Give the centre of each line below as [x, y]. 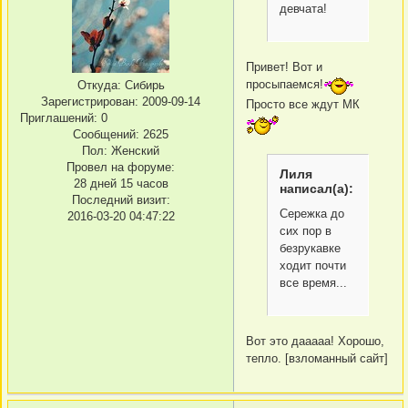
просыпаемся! [285, 85]
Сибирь [143, 86]
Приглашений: [59, 118]
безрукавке [311, 248]
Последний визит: [121, 200]
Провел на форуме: [121, 168]
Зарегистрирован [88, 102]
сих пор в [306, 231]
